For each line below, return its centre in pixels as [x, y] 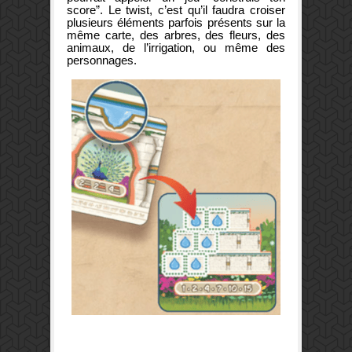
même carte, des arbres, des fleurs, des [176, 35]
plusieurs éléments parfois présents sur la [176, 22]
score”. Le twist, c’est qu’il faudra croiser [176, 9]
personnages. [103, 60]
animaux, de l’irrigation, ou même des [176, 47]
